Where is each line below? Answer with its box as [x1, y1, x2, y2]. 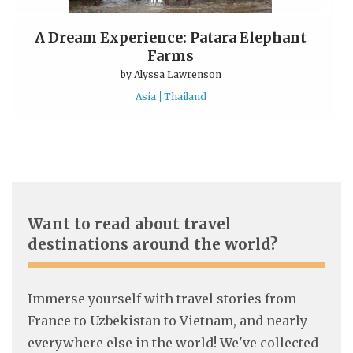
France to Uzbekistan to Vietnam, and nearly [28, 312, 307, 329]
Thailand [163, 90, 206, 102]
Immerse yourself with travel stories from [28, 290, 296, 307]
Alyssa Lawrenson [133, 68, 221, 80]
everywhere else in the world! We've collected [28, 334, 318, 351]
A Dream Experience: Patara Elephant [35, 28, 307, 46]
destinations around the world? [28, 234, 277, 254]
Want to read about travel [28, 214, 231, 233]
